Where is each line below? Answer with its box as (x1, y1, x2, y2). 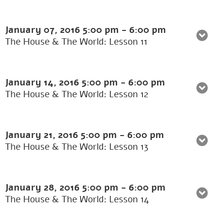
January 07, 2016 (5, 24, 82, 37)
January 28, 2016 (5, 181, 82, 194)
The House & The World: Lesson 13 (5, 140, 148, 154)
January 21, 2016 (5, 129, 81, 142)
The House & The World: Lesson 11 (5, 35, 147, 49)
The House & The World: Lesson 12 (5, 88, 148, 101)
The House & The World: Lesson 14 (5, 193, 149, 206)
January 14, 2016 (5, 76, 82, 89)
